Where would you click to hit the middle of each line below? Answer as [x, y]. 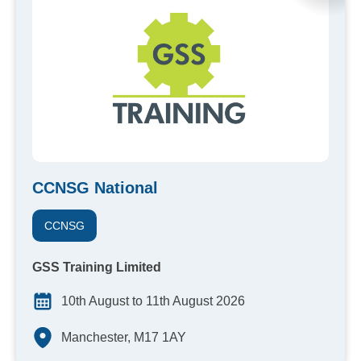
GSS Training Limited [97, 268]
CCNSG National [95, 188]
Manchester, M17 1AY [124, 338]
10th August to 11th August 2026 [153, 301]
